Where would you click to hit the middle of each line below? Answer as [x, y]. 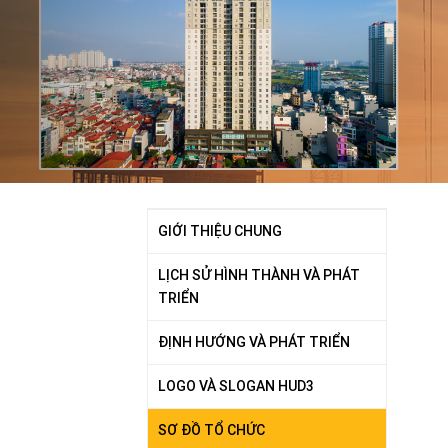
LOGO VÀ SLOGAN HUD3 [236, 385]
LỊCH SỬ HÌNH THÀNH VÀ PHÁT [259, 274]
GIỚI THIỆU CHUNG [220, 230]
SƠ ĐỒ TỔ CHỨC [211, 429]
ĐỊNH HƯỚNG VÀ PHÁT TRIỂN [254, 341]
